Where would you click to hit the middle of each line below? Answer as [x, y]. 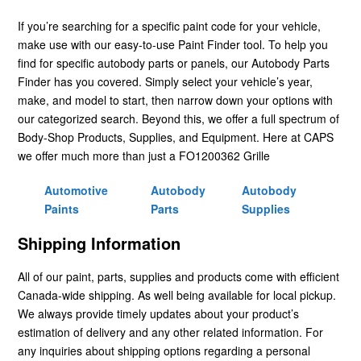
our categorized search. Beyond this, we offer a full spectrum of [178, 118]
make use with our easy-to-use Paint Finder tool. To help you [173, 44]
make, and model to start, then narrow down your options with [175, 100]
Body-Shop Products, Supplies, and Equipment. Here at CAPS [176, 137]
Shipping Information [99, 243]
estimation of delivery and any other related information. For [170, 332]
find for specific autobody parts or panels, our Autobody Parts [174, 62]
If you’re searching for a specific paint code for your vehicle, [169, 25]
